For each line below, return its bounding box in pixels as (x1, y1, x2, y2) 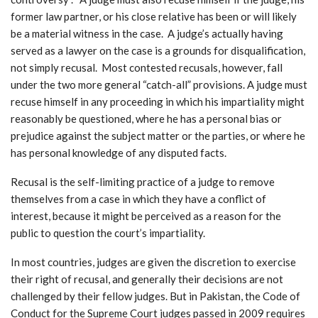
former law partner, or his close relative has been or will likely (11, 10, 297, 23)
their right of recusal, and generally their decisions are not (11, 273, 283, 286)
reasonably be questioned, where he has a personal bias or (11, 112, 282, 126)
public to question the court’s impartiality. (11, 226, 205, 240)
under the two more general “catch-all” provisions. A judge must (11, 78, 307, 92)
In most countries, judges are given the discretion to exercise (11, 256, 296, 269)
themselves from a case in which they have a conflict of (11, 192, 266, 206)
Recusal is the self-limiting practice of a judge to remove (11, 175, 275, 189)
